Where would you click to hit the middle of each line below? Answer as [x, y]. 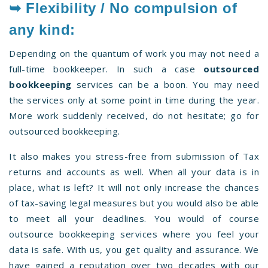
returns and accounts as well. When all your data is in [134, 171]
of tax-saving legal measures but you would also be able [134, 202]
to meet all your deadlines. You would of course [134, 218]
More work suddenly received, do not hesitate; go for [134, 115]
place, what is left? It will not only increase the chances [134, 187]
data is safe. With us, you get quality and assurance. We [134, 249]
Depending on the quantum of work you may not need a [134, 53]
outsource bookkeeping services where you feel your [134, 234]
